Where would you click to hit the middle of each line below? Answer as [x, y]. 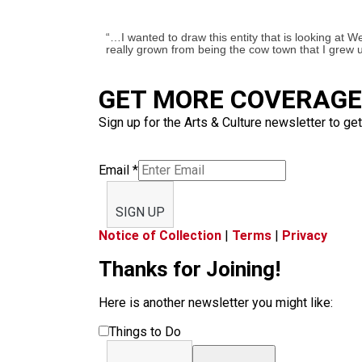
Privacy [305, 236]
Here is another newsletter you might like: [216, 303]
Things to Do [145, 332]
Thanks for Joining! [189, 269]
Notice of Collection [160, 236]
